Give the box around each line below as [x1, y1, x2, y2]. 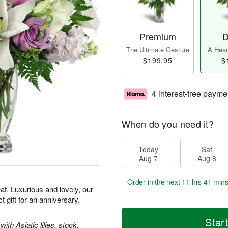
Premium [139, 30, 176, 43]
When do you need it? [122, 117, 214, 131]
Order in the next [127, 177, 182, 187]
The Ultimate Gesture [126, 45, 189, 55]
